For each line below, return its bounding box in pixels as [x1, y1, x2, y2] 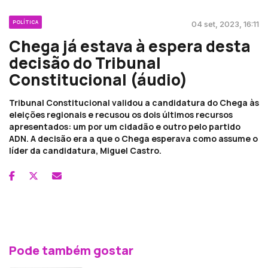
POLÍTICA [13, 18, 38, 25]
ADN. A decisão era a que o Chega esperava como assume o [9, 132, 258, 144]
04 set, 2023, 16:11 [191, 19, 259, 29]
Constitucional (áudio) [9, 68, 187, 90]
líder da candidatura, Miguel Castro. [9, 144, 162, 156]
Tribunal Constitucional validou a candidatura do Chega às [9, 96, 259, 108]
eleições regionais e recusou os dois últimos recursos [9, 108, 233, 120]
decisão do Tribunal [9, 51, 161, 74]
